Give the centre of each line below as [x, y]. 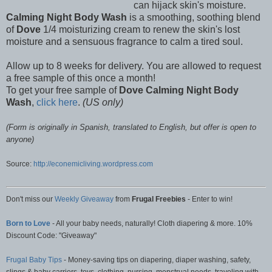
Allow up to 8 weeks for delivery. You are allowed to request [134, 66]
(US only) [102, 102]
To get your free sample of [63, 90]
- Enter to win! [209, 199]
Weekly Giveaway [84, 199]
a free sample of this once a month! [81, 78]
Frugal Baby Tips [34, 260]
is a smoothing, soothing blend [194, 17]
